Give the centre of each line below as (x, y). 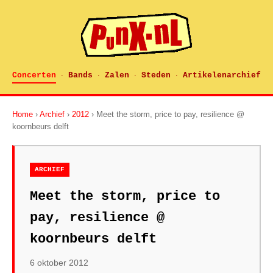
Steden (156, 75)
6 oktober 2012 (59, 263)
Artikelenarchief (222, 75)
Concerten (34, 75)
